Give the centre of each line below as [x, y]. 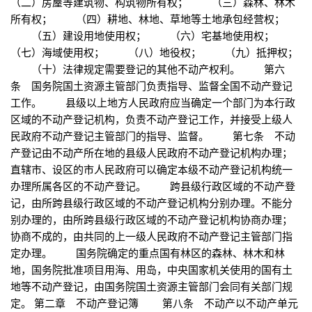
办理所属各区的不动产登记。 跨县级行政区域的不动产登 [153, 186]
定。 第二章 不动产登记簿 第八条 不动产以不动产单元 [154, 303]
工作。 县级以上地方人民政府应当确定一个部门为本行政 [153, 102]
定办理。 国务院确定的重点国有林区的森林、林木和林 [148, 253]
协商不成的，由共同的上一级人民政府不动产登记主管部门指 [151, 236]
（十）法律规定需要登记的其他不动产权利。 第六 [148, 69]
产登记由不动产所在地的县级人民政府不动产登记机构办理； [151, 153]
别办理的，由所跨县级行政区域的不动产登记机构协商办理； [151, 219]
